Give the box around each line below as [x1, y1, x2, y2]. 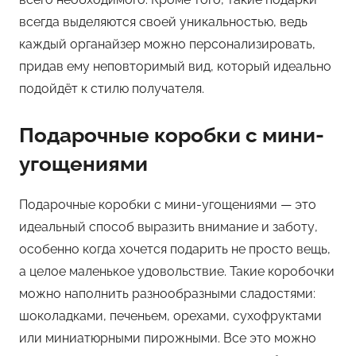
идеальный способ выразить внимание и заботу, [19, 219, 318, 234]
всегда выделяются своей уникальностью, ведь [19, 14, 308, 29]
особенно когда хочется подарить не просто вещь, [19, 241, 331, 257]
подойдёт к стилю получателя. [19, 81, 204, 96]
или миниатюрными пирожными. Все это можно [19, 330, 316, 346]
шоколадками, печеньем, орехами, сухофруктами [19, 308, 322, 323]
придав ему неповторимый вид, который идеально [19, 59, 331, 74]
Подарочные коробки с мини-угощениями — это [19, 196, 316, 212]
